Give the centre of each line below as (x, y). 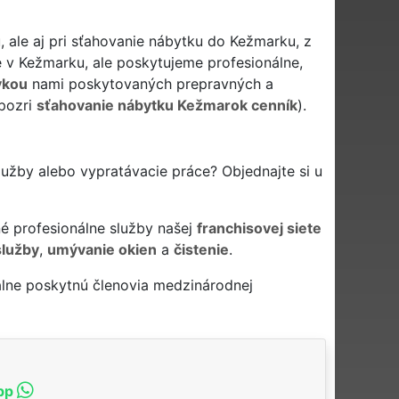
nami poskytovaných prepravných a (150, 83)
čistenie (201, 249)
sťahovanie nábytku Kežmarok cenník (167, 105)
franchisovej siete (259, 228)
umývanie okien (102, 249)
